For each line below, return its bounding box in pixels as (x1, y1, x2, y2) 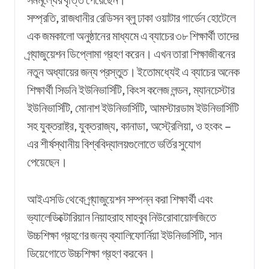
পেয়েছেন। (27, 154, 67, 169)
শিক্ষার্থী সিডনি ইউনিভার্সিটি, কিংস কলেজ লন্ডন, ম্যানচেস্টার (27, 82, 234, 97)
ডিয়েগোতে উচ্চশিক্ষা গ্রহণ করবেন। (27, 245, 154, 261)
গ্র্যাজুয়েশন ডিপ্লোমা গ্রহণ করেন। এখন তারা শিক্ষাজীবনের (27, 46, 235, 61)
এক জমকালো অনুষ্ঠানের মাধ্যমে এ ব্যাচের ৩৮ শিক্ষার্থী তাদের (27, 28, 239, 43)
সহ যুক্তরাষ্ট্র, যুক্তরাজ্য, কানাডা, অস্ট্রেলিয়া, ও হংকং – (27, 118, 231, 133)
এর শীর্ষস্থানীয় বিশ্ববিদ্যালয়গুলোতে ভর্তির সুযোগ (27, 136, 201, 151)
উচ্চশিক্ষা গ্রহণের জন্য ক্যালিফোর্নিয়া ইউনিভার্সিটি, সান (27, 227, 222, 243)
